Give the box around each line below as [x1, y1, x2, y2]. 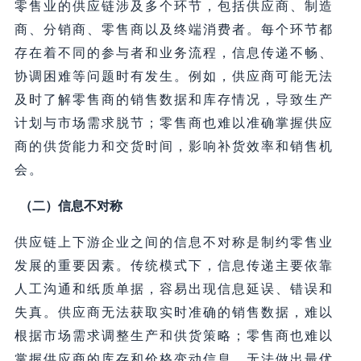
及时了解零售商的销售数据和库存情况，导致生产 [14, 93, 334, 107]
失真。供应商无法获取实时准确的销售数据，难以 [14, 305, 334, 320]
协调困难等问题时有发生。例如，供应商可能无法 [14, 69, 334, 84]
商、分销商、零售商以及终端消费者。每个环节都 [14, 23, 334, 37]
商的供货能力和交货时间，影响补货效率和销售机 [14, 139, 334, 154]
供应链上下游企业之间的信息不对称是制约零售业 [14, 235, 334, 250]
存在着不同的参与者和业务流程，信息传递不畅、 [14, 46, 334, 60]
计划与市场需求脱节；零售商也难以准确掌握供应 [14, 116, 334, 131]
